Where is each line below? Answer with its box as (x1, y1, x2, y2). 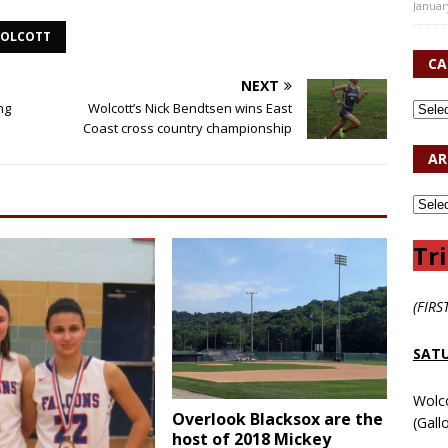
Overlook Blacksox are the (172, 408, 384, 431)
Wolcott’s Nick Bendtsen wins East (88, 99, 293, 117)
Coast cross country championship (83, 119, 293, 137)
